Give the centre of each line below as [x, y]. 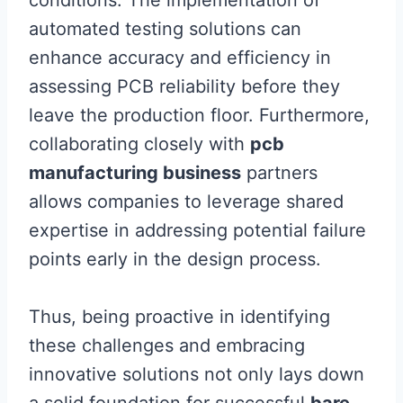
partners [279, 173]
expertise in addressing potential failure [197, 231]
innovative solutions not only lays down [197, 375]
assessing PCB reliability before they [184, 87]
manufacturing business [135, 173]
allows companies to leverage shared [186, 202]
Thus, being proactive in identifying [179, 317]
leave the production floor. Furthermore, [199, 116]
